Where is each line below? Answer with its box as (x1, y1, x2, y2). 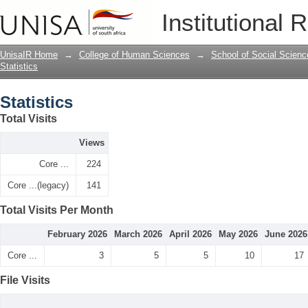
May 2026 (219, 229, 258, 239)
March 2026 (114, 229, 162, 239)
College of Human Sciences (79, 49, 190, 60)
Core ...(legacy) (8, 180, 69, 190)
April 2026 (169, 229, 212, 239)
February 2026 (47, 229, 107, 239)
